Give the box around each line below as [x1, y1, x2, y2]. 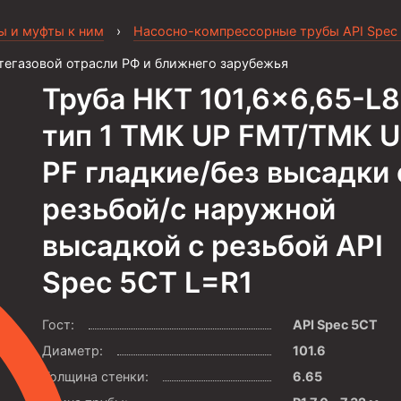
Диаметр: [42, 343, 104, 358]
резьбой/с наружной [42, 192, 337, 226]
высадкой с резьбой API [42, 228, 384, 263]
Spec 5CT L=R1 [42, 265, 253, 300]
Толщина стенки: [42, 369, 149, 384]
